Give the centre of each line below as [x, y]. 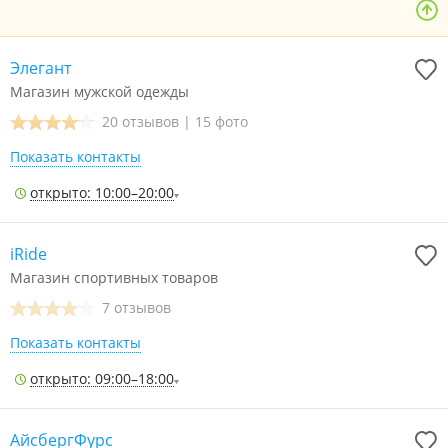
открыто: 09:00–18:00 [102, 378]
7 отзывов [136, 307]
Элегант [40, 68]
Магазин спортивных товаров [114, 277]
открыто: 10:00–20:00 [102, 192]
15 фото [221, 121]
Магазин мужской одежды [99, 91]
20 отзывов [142, 121]
